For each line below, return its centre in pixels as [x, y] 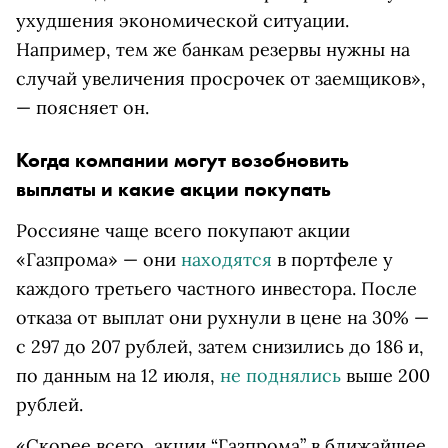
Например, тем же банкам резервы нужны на [213, 50]
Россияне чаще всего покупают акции [183, 231]
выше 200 [385, 376]
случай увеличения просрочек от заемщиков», [221, 79]
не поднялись [280, 376]
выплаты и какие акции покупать [173, 189]
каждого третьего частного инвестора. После [216, 289]
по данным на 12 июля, [118, 376]
